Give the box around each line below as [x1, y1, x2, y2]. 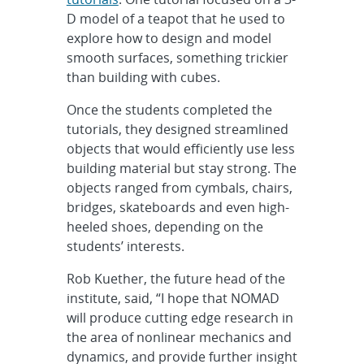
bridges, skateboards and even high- [66, 197, 289, 216]
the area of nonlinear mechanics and [66, 327, 292, 346]
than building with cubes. [66, 67, 220, 86]
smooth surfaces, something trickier [66, 48, 288, 67]
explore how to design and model [66, 28, 271, 47]
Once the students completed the [66, 100, 272, 119]
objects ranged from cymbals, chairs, [66, 178, 292, 197]
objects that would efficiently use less [66, 139, 295, 158]
